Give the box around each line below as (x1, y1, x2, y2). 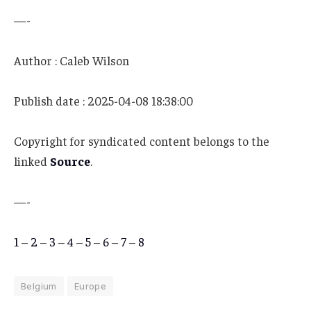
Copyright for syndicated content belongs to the (14, 133, 269, 149)
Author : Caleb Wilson (14, 52, 129, 68)
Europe (74, 280, 107, 292)
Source (50, 153, 90, 169)
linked (14, 153, 50, 169)
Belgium (21, 280, 57, 292)
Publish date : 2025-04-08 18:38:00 (14, 92, 193, 108)
